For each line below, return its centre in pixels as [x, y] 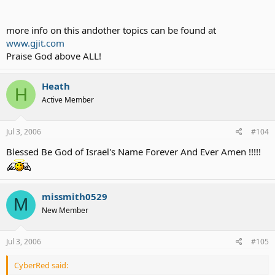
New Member [65, 210]
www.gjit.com [35, 43]
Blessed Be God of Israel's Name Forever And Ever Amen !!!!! [134, 151]
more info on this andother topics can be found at [111, 30]
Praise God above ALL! [54, 56]
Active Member [68, 100]
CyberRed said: [41, 265]
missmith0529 [75, 196]
